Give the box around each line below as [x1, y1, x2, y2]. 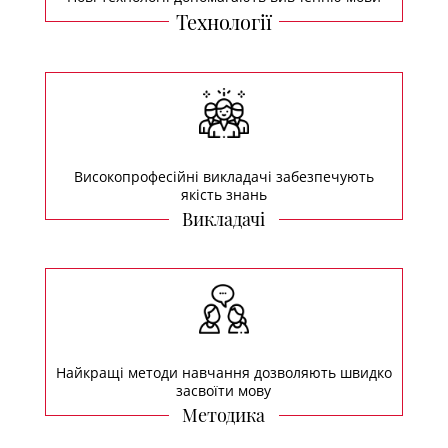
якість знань [180, 184, 267, 204]
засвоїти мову [176, 380, 272, 400]
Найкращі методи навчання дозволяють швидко [55, 362, 392, 382]
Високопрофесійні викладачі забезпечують [73, 166, 374, 186]
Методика [182, 402, 266, 427]
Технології [175, 7, 272, 35]
